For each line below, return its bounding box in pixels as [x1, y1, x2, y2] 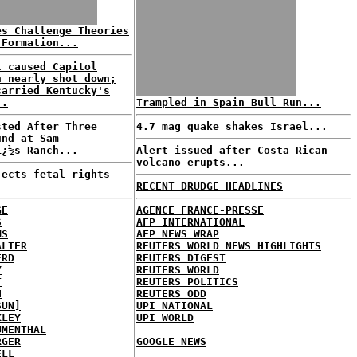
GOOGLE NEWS [136, 335, 206, 347]
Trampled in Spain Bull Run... [136, 96, 321, 108]
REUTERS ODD [136, 288, 206, 300]
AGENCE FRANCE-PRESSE [136, 204, 264, 216]
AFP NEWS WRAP [136, 228, 219, 240]
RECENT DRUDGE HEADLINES [136, 180, 283, 192]
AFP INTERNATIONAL [136, 216, 245, 228]
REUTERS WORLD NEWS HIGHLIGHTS [136, 240, 321, 252]
